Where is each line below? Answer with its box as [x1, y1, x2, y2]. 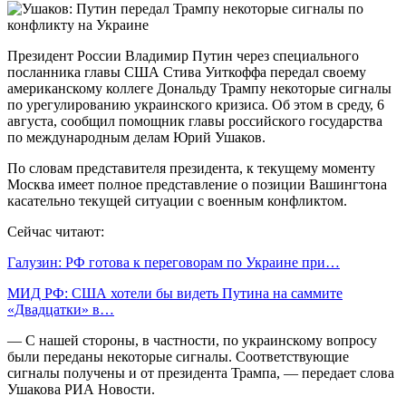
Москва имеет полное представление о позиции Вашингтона [7, 176, 387, 192]
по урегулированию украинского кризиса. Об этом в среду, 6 [7, 96, 384, 112]
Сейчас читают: [7, 223, 104, 239]
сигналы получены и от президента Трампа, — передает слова [7, 364, 394, 381]
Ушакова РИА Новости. [7, 381, 155, 397]
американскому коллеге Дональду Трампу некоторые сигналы [7, 80, 391, 96]
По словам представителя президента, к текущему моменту [7, 159, 375, 176]
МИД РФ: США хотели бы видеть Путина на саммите [7, 285, 343, 301]
